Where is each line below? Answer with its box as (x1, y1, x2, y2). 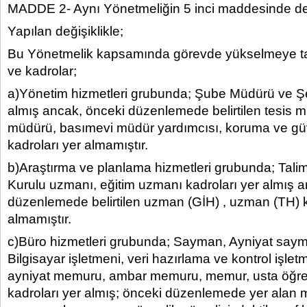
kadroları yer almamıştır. (8, 138, 148, 152)
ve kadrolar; (8, 64, 77, 78)
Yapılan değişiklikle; (8, 24, 123, 38)
